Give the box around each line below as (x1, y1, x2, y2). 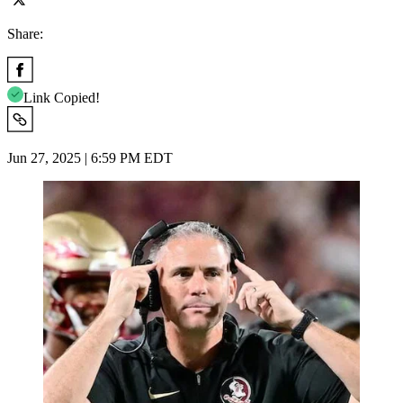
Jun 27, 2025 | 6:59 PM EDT (7, 149, 173, 166)
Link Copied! (23, 89, 100, 105)
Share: (7, 25, 43, 41)
